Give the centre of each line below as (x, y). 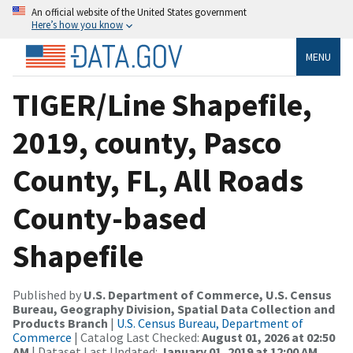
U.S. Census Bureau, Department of (210, 323)
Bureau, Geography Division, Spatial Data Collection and (174, 308)
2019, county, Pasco (147, 142)
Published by (48, 294)
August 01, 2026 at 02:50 (268, 337)
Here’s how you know (77, 24)
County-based (110, 218)
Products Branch (60, 323)
